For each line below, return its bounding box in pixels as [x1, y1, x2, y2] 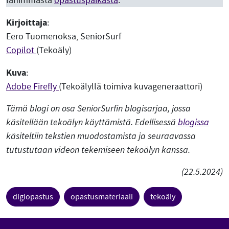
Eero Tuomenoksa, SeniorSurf [6, 31, 121, 42]
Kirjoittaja [6, 16, 47, 28]
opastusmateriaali [71, 192, 133, 202]
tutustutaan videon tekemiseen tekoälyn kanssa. [6, 144, 190, 156]
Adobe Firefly [6, 81, 59, 93]
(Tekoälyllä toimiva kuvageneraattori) [59, 81, 202, 93]
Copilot [6, 44, 36, 56]
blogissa [176, 117, 209, 128]
